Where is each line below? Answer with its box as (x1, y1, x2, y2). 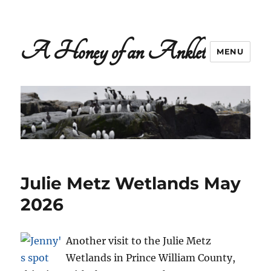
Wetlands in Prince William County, (66, 252, 236, 264)
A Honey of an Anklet (21, 37, 206, 66)
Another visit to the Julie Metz (66, 235, 212, 247)
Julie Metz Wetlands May (21, 173, 241, 194)
